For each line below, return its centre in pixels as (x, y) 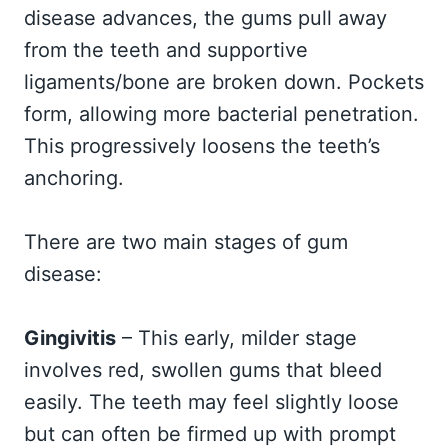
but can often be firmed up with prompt (210, 434)
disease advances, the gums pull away (205, 18)
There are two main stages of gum (186, 242)
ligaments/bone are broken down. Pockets (224, 82)
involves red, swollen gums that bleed (203, 370)
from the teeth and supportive (166, 50)
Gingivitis (70, 338)
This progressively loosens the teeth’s (202, 146)
